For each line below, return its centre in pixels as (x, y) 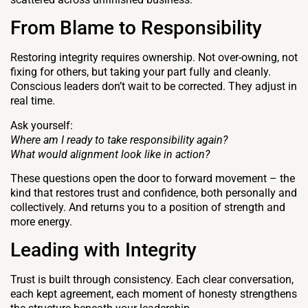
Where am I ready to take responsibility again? (119, 140)
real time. (33, 101)
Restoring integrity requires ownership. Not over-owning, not (154, 58)
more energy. (41, 221)
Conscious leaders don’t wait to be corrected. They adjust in (154, 87)
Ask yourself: (42, 125)
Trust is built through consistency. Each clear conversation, (152, 280)
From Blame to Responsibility (136, 28)
